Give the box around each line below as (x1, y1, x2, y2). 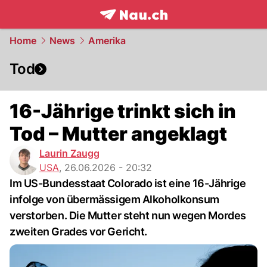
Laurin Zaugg (39, 147, 100, 159)
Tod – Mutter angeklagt (10, 122, 227, 145)
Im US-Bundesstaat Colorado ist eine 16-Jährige (10, 177, 246, 190)
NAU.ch (153, 21, 191, 34)
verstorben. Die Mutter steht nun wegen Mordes (10, 209, 246, 222)
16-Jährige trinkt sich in (10, 100, 236, 123)
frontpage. (99, 21, 153, 34)
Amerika (88, 35, 126, 46)
